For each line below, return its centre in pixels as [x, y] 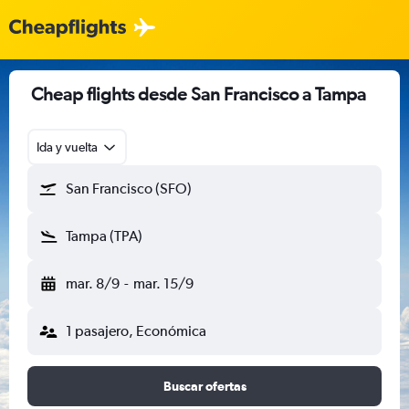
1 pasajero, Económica [136, 331]
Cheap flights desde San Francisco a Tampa [199, 94]
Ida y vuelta [67, 147]
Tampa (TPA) [104, 236]
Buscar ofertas [204, 386]
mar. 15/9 [163, 283]
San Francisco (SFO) [129, 189]
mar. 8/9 [93, 283]
